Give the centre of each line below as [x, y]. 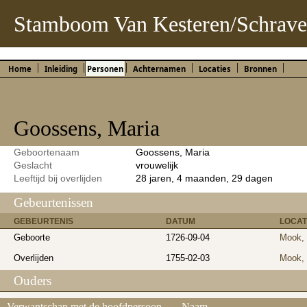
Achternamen [159, 69]
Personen [105, 69]
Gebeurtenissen [53, 203]
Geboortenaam [47, 152]
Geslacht [33, 165]
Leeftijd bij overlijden [58, 178]
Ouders [33, 281]
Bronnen [260, 69]
